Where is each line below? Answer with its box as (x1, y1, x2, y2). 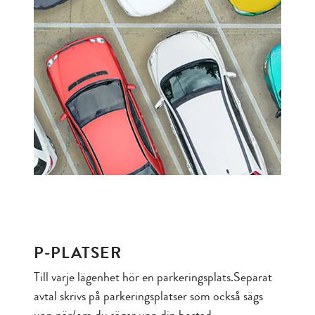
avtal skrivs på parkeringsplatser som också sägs (34, 287, 263, 305)
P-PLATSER (34, 240, 122, 264)
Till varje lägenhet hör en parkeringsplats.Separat (34, 268, 272, 286)
